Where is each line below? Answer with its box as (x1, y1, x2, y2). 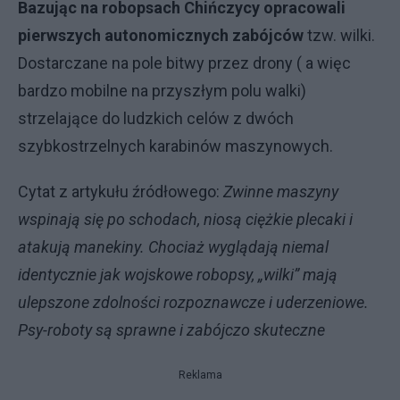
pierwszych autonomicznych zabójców (18, 26, 304, 45)
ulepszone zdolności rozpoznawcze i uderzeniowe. (18, 293, 369, 312)
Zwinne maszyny (223, 182, 338, 201)
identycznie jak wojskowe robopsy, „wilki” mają (18, 265, 337, 284)
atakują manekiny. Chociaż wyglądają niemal (18, 237, 329, 256)
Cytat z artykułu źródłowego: (18, 182, 223, 201)
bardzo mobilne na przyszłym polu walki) (18, 81, 306, 100)
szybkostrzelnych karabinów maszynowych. (18, 137, 333, 155)
